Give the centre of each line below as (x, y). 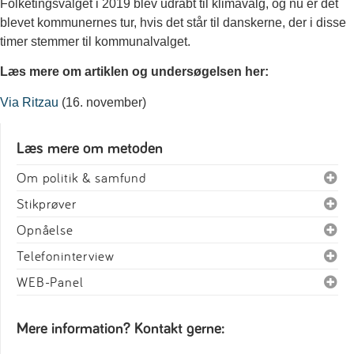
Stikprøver (47, 204)
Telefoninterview (66, 256)
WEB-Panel (50, 282)
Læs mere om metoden (90, 149)
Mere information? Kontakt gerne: (121, 329)
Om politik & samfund (82, 178)
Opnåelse (45, 230)
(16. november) (102, 102)
